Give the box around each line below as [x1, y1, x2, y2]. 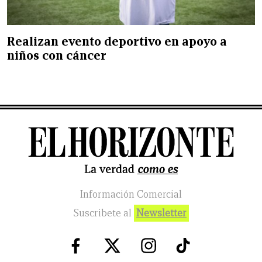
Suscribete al [73, 207, 134, 219]
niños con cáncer [7, 47, 106, 63]
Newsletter [136, 207, 187, 219]
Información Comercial [80, 188, 182, 201]
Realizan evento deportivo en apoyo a [7, 33, 227, 49]
